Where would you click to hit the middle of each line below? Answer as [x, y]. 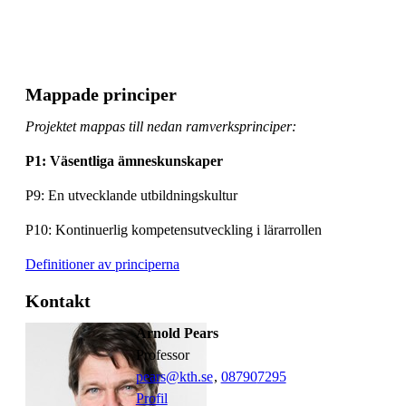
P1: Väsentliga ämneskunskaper [124, 160]
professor [166, 354]
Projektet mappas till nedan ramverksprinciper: [161, 126]
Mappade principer [101, 94]
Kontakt [58, 300]
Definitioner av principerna [102, 264]
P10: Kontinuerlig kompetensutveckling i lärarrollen [174, 229]
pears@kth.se [174, 376]
